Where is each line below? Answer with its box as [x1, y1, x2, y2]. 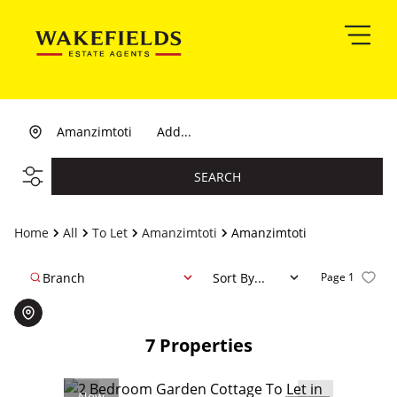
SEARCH [193, 167, 241, 185]
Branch [43, 269, 85, 286]
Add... [157, 123, 191, 140]
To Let [92, 224, 128, 241]
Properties [159, 333, 253, 357]
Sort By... [213, 269, 265, 286]
